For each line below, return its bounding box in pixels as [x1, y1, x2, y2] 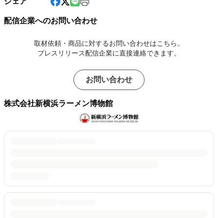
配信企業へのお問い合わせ [4, 16, 97, 25]
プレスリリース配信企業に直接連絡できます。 [37, 49, 181, 57]
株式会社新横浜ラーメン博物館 [4, 99, 113, 108]
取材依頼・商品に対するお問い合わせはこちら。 [34, 39, 184, 47]
